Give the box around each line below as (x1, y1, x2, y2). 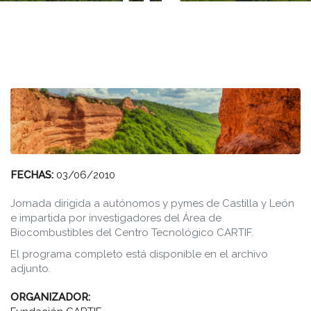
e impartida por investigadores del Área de (10, 212, 221, 224)
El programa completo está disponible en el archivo (10, 248, 268, 260)
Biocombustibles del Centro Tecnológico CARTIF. (10, 226, 253, 239)
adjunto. (10, 262, 51, 275)
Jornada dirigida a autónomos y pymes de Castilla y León (10, 197, 294, 210)
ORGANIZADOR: (10, 291, 93, 303)
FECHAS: (10, 169, 56, 181)
